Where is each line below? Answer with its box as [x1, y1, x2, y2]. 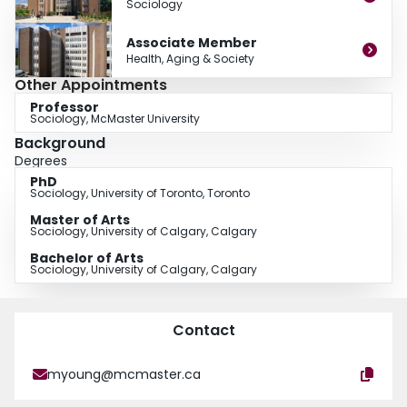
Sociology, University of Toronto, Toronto [30, 185, 250, 202]
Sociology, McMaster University [30, 111, 200, 127]
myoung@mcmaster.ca [47, 365, 201, 384]
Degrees [15, 152, 67, 171]
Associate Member [126, 34, 257, 53]
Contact [172, 320, 235, 342]
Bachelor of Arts [30, 249, 144, 268]
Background [15, 133, 105, 154]
